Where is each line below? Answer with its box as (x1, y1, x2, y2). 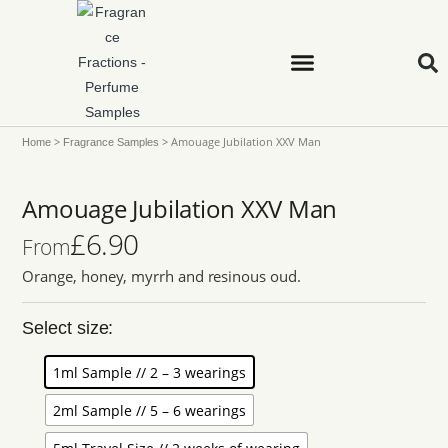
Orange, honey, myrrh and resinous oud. (22, 266, 301, 286)
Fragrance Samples (63, 136, 160, 148)
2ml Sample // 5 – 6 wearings (53, 400, 247, 420)
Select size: (22, 318, 114, 338)
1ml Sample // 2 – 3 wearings (53, 362, 247, 382)
